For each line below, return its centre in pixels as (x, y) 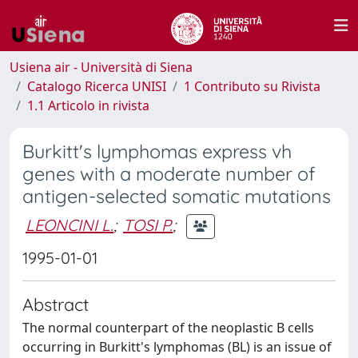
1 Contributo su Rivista (252, 86)
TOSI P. (148, 225)
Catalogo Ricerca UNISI (97, 86)
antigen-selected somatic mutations (177, 196)
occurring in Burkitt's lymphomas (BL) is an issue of (177, 347)
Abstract (56, 304)
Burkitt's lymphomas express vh (157, 151)
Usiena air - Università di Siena (101, 67)
